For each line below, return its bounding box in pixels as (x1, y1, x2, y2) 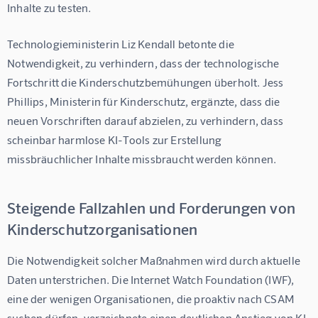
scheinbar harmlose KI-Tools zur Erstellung (7, 132, 224, 146)
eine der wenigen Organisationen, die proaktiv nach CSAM (7, 291, 297, 305)
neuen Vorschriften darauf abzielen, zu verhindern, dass (7, 113, 286, 127)
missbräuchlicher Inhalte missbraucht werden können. (7, 151, 277, 165)
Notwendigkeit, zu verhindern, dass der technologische (7, 55, 282, 70)
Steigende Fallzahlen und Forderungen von (7, 197, 296, 216)
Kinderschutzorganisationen (7, 219, 198, 238)
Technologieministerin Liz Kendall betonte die (7, 36, 237, 50)
